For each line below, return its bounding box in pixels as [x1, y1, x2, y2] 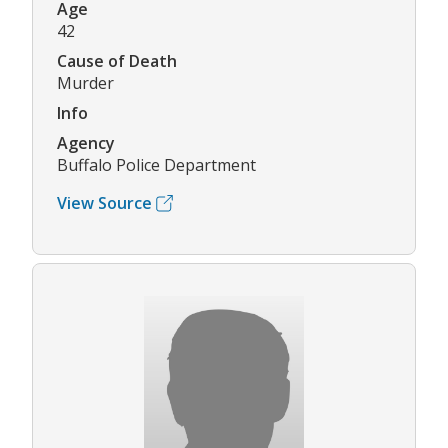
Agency [57, 132, 115, 155]
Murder [57, 72, 114, 95]
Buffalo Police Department [57, 154, 256, 177]
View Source [57, 192, 152, 215]
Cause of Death [57, 50, 177, 73]
